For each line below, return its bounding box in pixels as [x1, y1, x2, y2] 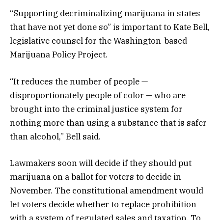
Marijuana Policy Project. [10, 49, 108, 60]
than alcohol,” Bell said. [10, 131, 101, 142]
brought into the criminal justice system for [10, 103, 183, 114]
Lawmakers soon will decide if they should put [10, 157, 192, 168]
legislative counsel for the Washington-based [10, 35, 187, 47]
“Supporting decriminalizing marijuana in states [10, 8, 200, 19]
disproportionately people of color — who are [10, 89, 186, 101]
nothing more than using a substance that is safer [10, 117, 207, 128]
